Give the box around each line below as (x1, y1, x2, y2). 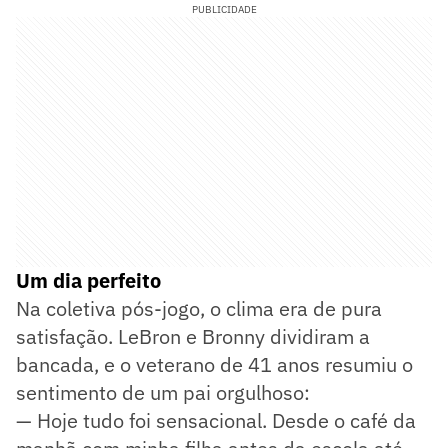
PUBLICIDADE (191, 2, 257, 16)
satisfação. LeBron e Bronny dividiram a (16, 322, 370, 350)
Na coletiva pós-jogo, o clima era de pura (16, 294, 382, 322)
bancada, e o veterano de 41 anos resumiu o (16, 350, 413, 378)
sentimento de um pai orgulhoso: (16, 378, 310, 406)
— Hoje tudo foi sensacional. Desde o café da (16, 406, 416, 434)
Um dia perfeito (16, 266, 161, 294)
